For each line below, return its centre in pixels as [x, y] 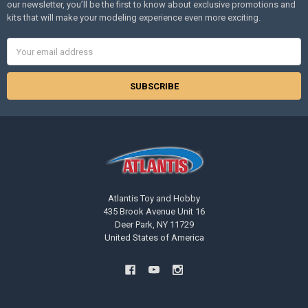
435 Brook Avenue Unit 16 [154, 211]
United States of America [154, 237]
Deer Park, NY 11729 [154, 224]
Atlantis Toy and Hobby [154, 198]
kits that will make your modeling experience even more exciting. [133, 18]
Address [24, 57]
